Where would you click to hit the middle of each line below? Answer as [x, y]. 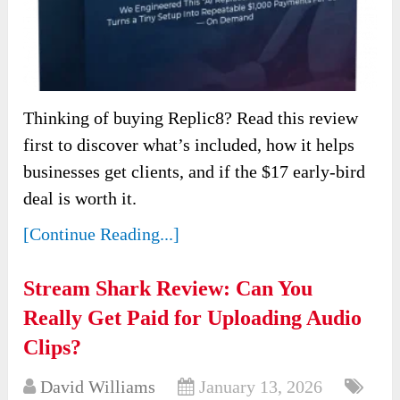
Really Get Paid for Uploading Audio [193, 318]
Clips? [53, 348]
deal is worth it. [80, 199]
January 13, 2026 [261, 387]
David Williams [98, 387]
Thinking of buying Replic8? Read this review [191, 118]
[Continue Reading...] [102, 234]
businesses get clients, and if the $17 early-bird [195, 172]
